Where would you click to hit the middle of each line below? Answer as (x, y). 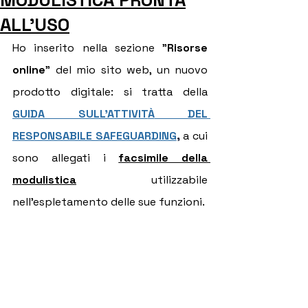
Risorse (187, 48)
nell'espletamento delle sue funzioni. (109, 202)
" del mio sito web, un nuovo (126, 70)
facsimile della (163, 158)
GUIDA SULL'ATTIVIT (80, 114)
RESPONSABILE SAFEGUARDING (95, 136)
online (29, 70)
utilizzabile (142, 180)
